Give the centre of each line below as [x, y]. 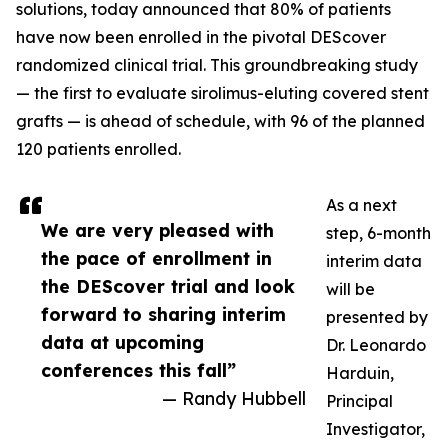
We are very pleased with [157, 230]
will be [350, 289]
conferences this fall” [138, 370]
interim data [374, 261]
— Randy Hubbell [234, 398]
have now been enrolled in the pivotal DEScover [201, 37]
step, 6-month [378, 233]
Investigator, [375, 429]
